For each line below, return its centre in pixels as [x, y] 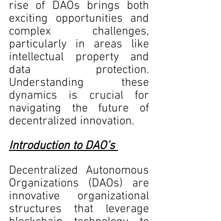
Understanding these [79, 83]
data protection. [79, 70]
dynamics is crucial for [79, 96]
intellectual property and [79, 57]
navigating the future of [79, 109]
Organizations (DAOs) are [79, 184]
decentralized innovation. [72, 121]
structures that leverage [79, 209]
